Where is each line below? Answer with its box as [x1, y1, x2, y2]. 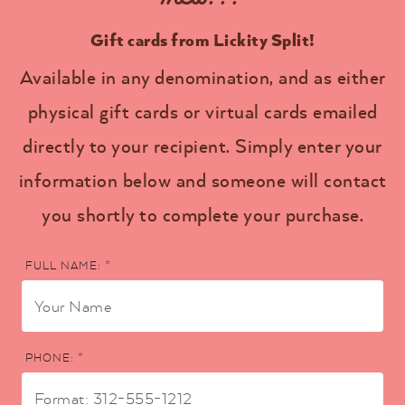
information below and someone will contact [18, 166, 387, 193]
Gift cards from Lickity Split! [89, 27, 316, 52]
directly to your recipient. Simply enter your [23, 132, 382, 158]
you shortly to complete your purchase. [42, 201, 363, 227]
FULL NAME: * [25, 257, 111, 273]
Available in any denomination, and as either [19, 63, 386, 89]
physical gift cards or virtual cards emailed [27, 98, 378, 124]
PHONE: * [25, 350, 84, 366]
